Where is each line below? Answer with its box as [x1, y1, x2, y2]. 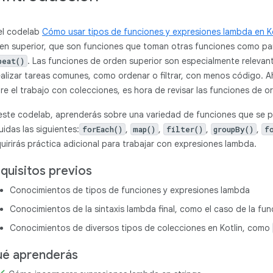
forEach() [82, 124, 122, 134]
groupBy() [213, 124, 254, 134]
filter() [166, 124, 203, 134]
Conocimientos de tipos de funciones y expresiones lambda [10, 185, 250, 196]
